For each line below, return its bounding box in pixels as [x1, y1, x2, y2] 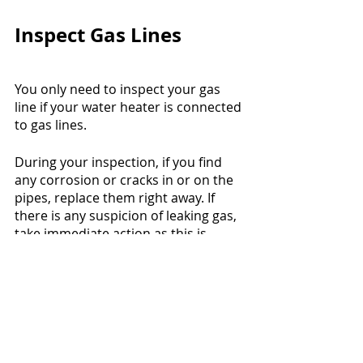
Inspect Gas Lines [15, 21, 181, 49]
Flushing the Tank [15, 297, 186, 325]
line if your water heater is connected [15, 98, 245, 117]
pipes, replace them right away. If [15, 189, 218, 207]
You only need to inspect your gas [15, 80, 224, 99]
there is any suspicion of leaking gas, [15, 207, 240, 225]
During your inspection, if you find [15, 153, 225, 172]
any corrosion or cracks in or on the [15, 171, 237, 190]
